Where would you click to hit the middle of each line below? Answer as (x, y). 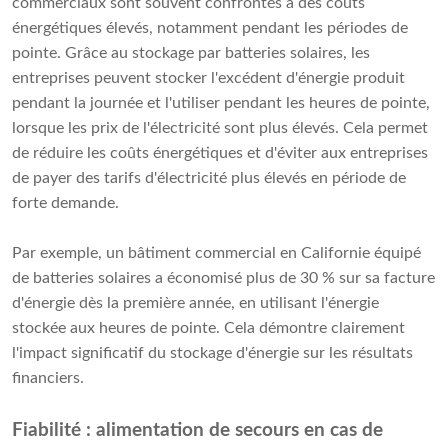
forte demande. (65, 203)
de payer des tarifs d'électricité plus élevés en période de (209, 178)
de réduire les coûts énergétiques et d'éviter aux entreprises (220, 153)
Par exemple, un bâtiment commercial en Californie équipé (216, 253)
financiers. (48, 378)
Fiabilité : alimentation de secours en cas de (197, 431)
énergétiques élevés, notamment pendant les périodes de (210, 28)
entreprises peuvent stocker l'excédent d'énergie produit (208, 78)
